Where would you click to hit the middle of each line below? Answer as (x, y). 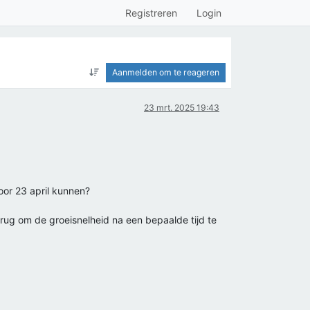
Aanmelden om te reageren (166, 72)
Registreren (151, 13)
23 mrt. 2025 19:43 (182, 108)
